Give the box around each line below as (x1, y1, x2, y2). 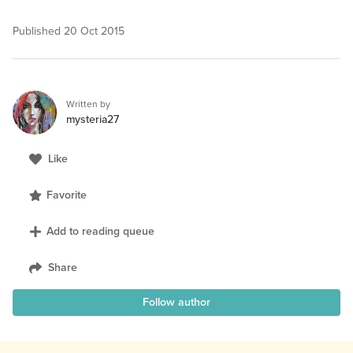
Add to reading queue (46, 223, 154, 240)
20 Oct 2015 (64, 23, 124, 40)
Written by (66, 97, 110, 112)
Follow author (143, 294, 210, 311)
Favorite (46, 187, 87, 204)
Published (13, 23, 64, 40)
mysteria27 (66, 111, 119, 128)
